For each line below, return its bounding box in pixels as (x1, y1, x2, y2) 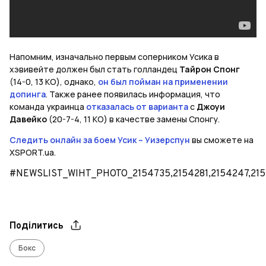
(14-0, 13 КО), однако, (9, 76, 98, 88)
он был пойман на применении (98, 76, 228, 88)
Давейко (9, 113, 47, 125)
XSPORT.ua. (9, 147, 56, 159)
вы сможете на (190, 134, 254, 146)
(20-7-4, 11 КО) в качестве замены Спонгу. (47, 113, 221, 125)
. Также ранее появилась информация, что (46, 88, 220, 100)
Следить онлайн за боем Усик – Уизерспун (9, 134, 190, 146)
